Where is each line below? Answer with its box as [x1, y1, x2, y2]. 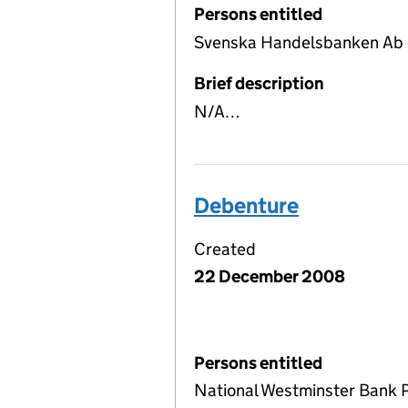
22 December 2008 [194, 265, 345, 287]
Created [194, 238, 256, 260]
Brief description [194, 72, 324, 94]
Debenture [194, 191, 299, 219]
